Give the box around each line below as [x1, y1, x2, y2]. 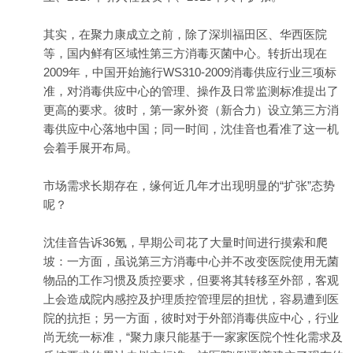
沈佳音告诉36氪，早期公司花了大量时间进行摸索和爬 [43, 236, 328, 249]
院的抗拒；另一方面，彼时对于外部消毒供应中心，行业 [43, 311, 339, 325]
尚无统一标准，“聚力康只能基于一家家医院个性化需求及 [43, 330, 343, 344]
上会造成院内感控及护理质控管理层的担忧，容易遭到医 [43, 292, 339, 306]
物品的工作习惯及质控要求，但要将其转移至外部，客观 [43, 273, 339, 287]
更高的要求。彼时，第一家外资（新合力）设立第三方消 [43, 103, 339, 117]
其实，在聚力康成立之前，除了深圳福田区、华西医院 [43, 28, 327, 41]
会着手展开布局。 [43, 141, 138, 154]
